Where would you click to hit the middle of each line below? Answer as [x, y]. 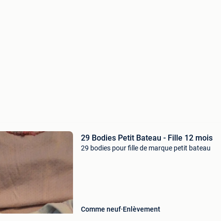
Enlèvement [141, 209]
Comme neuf [101, 209]
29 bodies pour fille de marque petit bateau [146, 148]
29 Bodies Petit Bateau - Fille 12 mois [147, 138]
